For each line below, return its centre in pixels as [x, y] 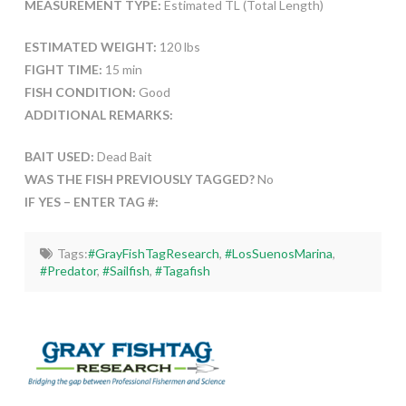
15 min [122, 70]
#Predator [69, 271]
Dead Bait [123, 157]
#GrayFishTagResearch [153, 254]
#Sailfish [126, 271]
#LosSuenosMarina [278, 254]
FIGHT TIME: [63, 70]
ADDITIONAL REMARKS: [98, 115]
